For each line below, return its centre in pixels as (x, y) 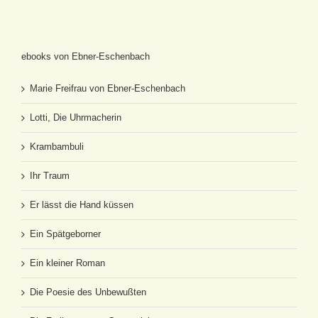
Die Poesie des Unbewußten (88, 292)
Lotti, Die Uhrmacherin (76, 117)
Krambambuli (57, 147)
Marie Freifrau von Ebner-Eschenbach (108, 88)
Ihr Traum (50, 176)
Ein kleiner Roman (67, 263)
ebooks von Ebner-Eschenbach (86, 56)
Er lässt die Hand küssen (82, 205)
